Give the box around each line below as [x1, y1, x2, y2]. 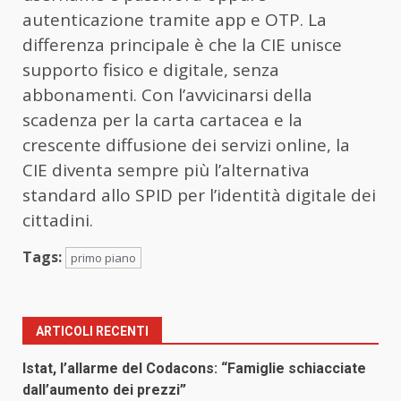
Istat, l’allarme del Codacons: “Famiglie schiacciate [22, 360, 366, 378]
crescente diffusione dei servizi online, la [22, 133, 350, 158]
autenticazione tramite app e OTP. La [22, 8, 327, 32]
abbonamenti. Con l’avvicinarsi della [22, 83, 312, 107]
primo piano [71, 250, 136, 267]
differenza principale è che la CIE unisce [22, 33, 342, 57]
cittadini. [22, 209, 93, 233]
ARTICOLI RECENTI [36, 324, 149, 339]
